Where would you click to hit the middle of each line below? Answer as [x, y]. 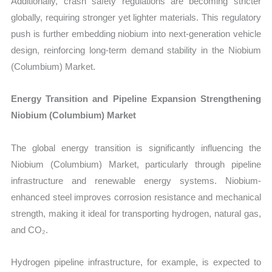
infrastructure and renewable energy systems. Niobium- [136, 180]
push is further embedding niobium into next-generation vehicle [136, 34]
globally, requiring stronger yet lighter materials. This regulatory [136, 18]
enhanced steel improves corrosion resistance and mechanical [136, 197]
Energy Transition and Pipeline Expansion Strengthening [136, 99]
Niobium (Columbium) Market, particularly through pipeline [136, 164]
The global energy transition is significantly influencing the [136, 148]
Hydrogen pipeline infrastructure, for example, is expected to [136, 262]
